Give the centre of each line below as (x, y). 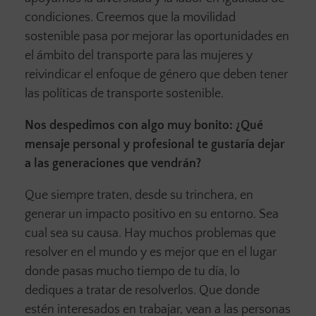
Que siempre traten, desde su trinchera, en (139, 195)
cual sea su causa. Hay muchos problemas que (150, 233)
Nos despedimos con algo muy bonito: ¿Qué (144, 125)
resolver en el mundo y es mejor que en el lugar (151, 252)
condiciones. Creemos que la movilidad (130, 17)
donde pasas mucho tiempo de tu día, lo (132, 271)
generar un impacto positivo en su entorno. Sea (152, 214)
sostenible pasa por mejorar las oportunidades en (157, 36)
